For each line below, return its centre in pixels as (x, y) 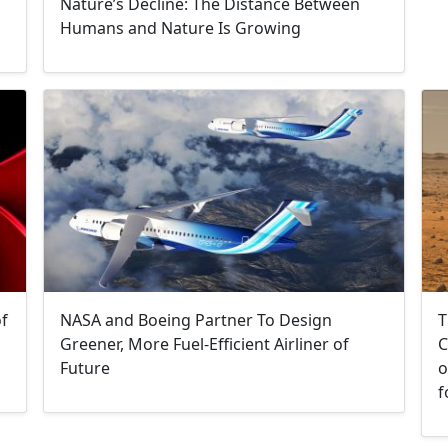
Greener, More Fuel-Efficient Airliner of (205, 343)
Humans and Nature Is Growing (181, 27)
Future (85, 367)
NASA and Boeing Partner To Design (196, 319)
